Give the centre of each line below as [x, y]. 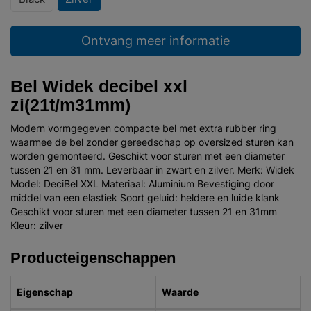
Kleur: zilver [37, 225]
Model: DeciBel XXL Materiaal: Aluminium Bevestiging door [142, 184]
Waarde [180, 292]
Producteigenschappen [93, 258]
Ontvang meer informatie [155, 41]
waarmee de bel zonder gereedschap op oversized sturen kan [152, 142]
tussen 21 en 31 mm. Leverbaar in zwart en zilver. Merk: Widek [152, 170]
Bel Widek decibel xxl [99, 86]
